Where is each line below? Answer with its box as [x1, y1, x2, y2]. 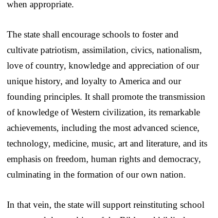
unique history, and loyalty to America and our [7, 75, 181, 86]
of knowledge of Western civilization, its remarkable [7, 107, 200, 117]
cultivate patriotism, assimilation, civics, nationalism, [7, 44, 202, 55]
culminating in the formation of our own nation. [7, 169, 186, 180]
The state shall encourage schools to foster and [7, 29, 179, 39]
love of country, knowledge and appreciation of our [7, 60, 199, 71]
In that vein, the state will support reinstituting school [7, 199, 204, 210]
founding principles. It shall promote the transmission [7, 91, 205, 102]
